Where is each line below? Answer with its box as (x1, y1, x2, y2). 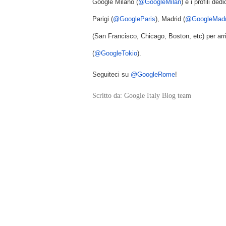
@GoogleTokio (94, 49, 137, 57)
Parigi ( (92, 15, 113, 23)
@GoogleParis (113, 15, 155, 23)
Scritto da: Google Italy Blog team (92, 92, 191, 99)
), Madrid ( (155, 15, 185, 23)
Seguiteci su (92, 71, 131, 78)
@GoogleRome (131, 71, 175, 78)
